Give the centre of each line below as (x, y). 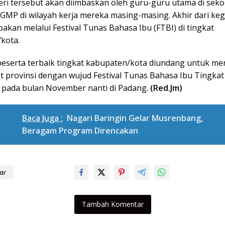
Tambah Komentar (113, 204)
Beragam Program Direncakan (80, 131)
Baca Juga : (42, 118)
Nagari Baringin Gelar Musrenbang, (135, 118)
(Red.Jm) (166, 88)
